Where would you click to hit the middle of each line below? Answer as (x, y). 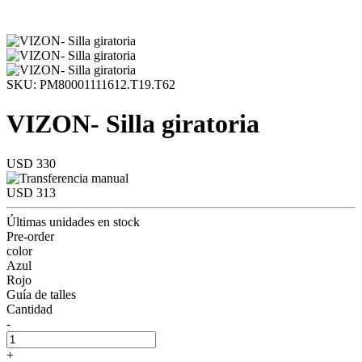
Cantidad (29, 309)
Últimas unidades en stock (73, 221)
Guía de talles (41, 294)
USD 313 (31, 192)
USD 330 (31, 163)
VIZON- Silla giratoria (133, 124)
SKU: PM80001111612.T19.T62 (91, 84)
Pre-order (30, 236)
